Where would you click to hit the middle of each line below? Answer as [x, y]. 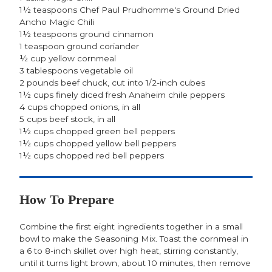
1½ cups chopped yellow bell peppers [98, 143]
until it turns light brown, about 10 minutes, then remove [135, 263]
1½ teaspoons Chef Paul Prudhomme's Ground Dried [130, 9]
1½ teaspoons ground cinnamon [87, 34]
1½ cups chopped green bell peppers [97, 131]
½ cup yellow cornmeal [68, 58]
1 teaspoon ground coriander [79, 46]
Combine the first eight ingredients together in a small [131, 227]
